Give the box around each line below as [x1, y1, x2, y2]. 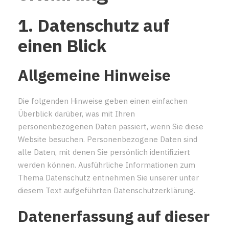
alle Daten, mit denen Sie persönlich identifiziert [18, 147, 190, 157]
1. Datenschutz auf [18, 13, 170, 36]
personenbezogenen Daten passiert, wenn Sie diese [18, 121, 203, 131]
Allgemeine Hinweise [18, 64, 171, 85]
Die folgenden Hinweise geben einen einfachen [18, 96, 188, 106]
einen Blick [18, 34, 106, 57]
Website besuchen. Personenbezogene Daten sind [18, 134, 197, 144]
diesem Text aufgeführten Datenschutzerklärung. [18, 185, 195, 195]
